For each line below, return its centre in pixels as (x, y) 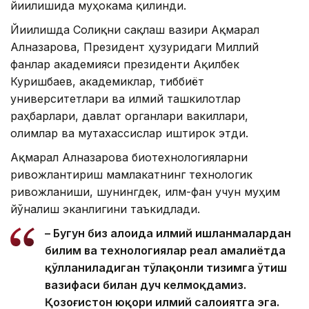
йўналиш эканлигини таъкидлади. (105, 209)
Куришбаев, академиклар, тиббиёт (107, 81)
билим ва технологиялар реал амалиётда (165, 250)
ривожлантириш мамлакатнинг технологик (131, 174)
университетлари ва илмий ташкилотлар (126, 98)
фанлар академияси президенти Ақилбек (125, 64)
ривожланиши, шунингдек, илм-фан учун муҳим (145, 191)
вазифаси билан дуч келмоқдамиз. (146, 285)
